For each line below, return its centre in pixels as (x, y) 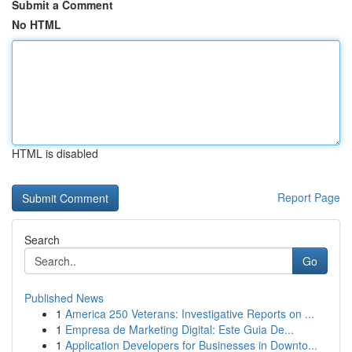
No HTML (37, 24)
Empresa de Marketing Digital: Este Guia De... (180, 329)
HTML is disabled (55, 153)
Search (42, 240)
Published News (64, 298)
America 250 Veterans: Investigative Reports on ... (190, 313)
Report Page (309, 197)
